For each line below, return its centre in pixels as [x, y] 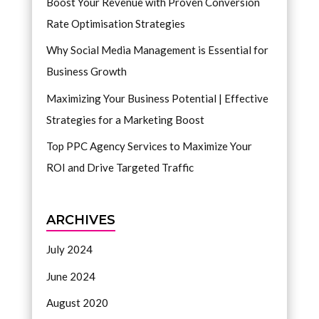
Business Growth [86, 71]
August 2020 [77, 303]
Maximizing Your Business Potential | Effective [157, 98]
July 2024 [69, 250]
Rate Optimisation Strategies [115, 23]
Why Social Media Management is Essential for [157, 50]
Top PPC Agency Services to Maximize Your [149, 146]
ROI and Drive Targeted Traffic [120, 167]
